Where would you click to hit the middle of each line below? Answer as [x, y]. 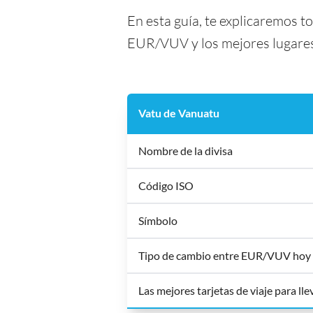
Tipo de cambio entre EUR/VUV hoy [225, 255]
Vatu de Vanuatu [179, 113]
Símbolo [158, 220]
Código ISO [166, 185]
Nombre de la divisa [185, 151]
